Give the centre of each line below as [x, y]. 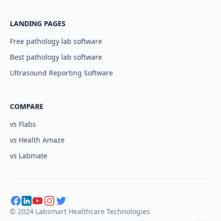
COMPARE [27, 106]
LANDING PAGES [38, 23]
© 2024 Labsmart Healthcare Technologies [80, 211]
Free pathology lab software [56, 41]
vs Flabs [23, 124]
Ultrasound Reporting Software [61, 73]
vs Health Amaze [37, 140]
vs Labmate [29, 156]
